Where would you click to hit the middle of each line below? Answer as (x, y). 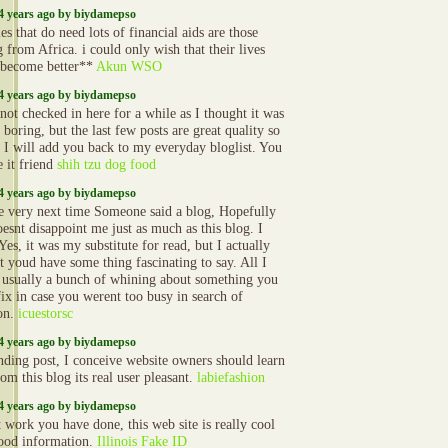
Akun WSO (129, 67)
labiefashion (231, 378)
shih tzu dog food (106, 165)
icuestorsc (45, 314)
